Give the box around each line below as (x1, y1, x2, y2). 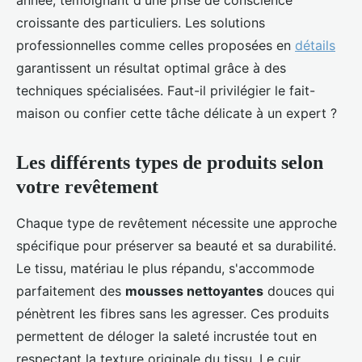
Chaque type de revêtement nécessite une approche (16, 215, 337, 232)
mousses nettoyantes (125, 283, 263, 300)
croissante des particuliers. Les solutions (16, 15, 265, 32)
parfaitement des (16, 283, 125, 300)
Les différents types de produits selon (16, 152, 323, 174)
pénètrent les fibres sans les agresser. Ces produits (16, 305, 329, 322)
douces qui (263, 283, 335, 300)
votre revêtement (16, 176, 158, 198)
